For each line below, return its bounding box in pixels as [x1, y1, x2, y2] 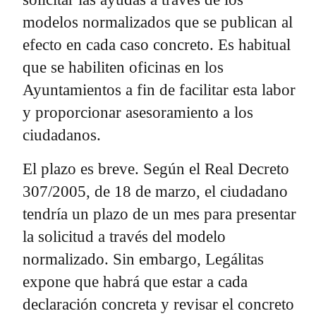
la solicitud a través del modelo [23, 227, 226, 245]
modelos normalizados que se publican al [23, 13, 293, 31]
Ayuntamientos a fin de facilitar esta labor [23, 80, 296, 99]
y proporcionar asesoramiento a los [23, 103, 253, 121]
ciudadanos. [23, 126, 101, 144]
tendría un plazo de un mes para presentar [23, 205, 296, 223]
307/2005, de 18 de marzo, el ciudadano [23, 182, 288, 200]
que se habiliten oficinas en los [23, 58, 224, 76]
